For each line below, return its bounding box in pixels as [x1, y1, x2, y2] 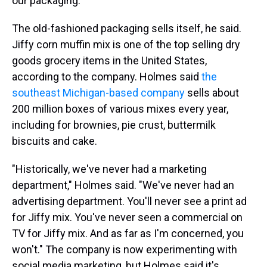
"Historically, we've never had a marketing [12, 163, 207, 175]
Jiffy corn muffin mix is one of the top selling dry [12, 38, 240, 51]
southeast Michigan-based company [12, 86, 185, 99]
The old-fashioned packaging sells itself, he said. [12, 22, 241, 35]
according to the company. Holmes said [12, 70, 201, 83]
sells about [185, 86, 239, 99]
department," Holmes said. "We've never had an [12, 179, 234, 191]
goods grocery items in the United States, [12, 54, 207, 67]
